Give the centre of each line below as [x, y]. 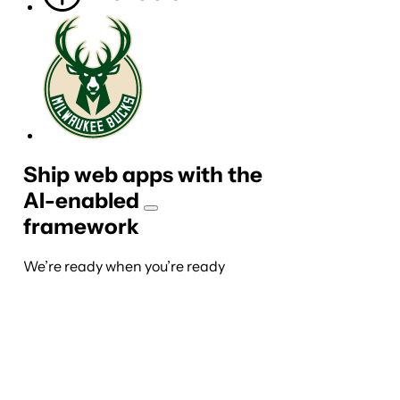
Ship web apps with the [143, 174]
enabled [97, 200]
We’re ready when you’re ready [124, 266]
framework [81, 226]
